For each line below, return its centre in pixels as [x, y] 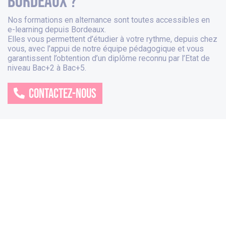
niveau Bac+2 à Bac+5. [47, 68]
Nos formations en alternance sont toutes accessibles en [109, 20]
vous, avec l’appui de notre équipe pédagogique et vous [106, 48]
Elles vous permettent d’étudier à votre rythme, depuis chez [112, 39]
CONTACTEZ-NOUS [63, 94]
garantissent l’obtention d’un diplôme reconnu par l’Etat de [109, 58]
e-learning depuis [39, 29]
